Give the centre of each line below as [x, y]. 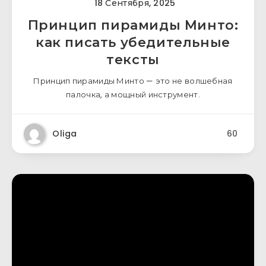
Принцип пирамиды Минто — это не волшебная [133, 81]
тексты [133, 60]
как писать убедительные [133, 42]
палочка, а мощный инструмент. [133, 95]
